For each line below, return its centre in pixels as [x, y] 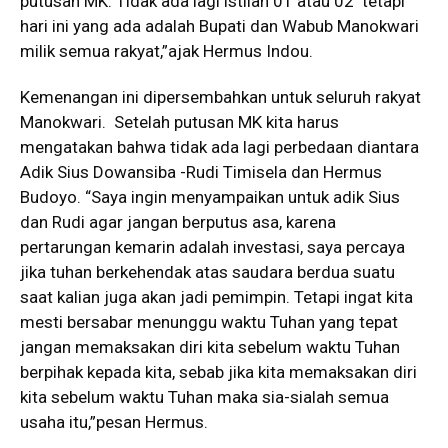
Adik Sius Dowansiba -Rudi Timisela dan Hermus [201, 172]
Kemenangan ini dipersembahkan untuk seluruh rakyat [220, 97]
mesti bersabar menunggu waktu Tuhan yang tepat [209, 322]
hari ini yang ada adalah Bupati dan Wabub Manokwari [219, 26]
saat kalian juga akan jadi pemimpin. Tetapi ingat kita [216, 297]
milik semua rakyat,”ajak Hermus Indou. [166, 51]
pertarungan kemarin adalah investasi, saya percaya [212, 247]
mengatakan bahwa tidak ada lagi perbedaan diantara [219, 147]
